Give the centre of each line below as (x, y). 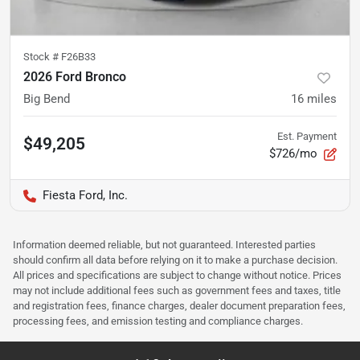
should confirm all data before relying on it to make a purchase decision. (175, 260)
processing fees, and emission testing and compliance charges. (158, 321)
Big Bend (47, 98)
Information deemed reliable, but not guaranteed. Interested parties (164, 244)
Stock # (42, 56)
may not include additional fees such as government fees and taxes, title (177, 290)
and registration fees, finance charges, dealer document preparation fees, (179, 305)
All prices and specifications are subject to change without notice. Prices (177, 275)
